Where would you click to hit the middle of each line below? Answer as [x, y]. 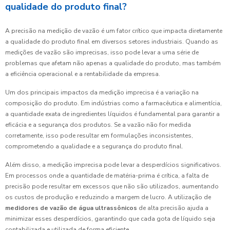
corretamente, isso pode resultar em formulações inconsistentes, [99, 135]
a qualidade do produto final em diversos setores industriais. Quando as [112, 41]
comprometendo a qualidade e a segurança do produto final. [94, 146]
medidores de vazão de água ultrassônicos [71, 208]
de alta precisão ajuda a [173, 208]
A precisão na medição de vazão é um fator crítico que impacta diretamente [114, 31]
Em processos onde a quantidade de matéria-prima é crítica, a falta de [107, 175]
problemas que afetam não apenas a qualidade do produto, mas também [113, 63]
